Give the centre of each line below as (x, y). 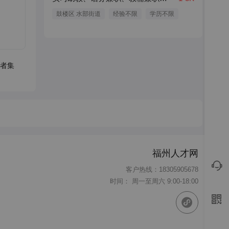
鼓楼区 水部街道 (78, 14)
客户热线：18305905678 (162, 169)
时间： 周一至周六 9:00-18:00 (154, 181)
